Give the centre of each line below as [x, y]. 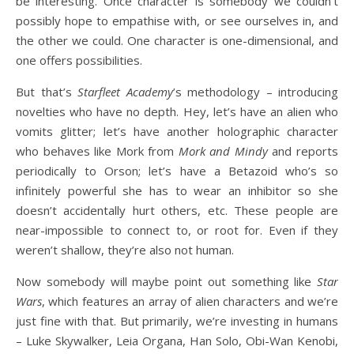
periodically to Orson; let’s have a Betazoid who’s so [177, 171]
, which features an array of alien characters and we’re [190, 301]
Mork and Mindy [223, 151]
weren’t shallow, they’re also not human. [125, 250]
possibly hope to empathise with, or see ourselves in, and [177, 21]
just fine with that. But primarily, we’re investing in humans [177, 321]
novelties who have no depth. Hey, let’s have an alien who [177, 111]
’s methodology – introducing [255, 92]
